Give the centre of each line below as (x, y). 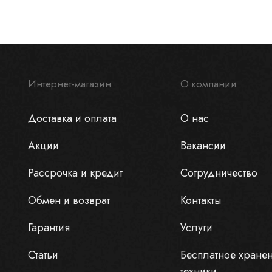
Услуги (196, 228)
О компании (208, 84)
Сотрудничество (219, 173)
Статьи (43, 255)
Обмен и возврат (69, 201)
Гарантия (49, 228)
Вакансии (203, 146)
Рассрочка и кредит (75, 173)
